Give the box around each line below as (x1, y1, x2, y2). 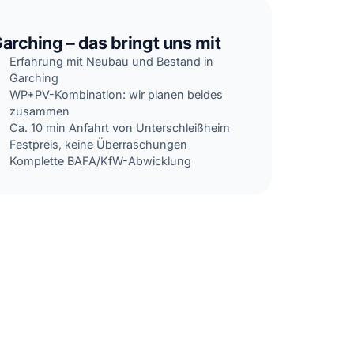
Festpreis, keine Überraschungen (9, 137, 187, 151)
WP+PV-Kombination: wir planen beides (9, 87, 223, 101)
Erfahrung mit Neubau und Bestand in (9, 54, 213, 68)
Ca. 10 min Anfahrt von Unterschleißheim (9, 120, 230, 134)
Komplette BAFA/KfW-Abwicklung (9, 153, 191, 168)
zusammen (9, 104, 70, 118)
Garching (9, 70, 58, 85)
